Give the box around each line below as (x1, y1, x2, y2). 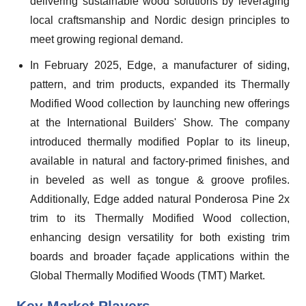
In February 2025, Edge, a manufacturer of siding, (30, 59, 290, 71)
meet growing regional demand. (30, 33, 183, 45)
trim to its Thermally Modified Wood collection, (30, 212, 290, 224)
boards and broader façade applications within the (30, 251, 290, 262)
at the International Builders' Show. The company (30, 117, 290, 128)
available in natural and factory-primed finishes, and (30, 155, 290, 167)
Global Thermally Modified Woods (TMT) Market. (30, 270, 265, 281)
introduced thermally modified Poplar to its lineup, (30, 136, 290, 148)
